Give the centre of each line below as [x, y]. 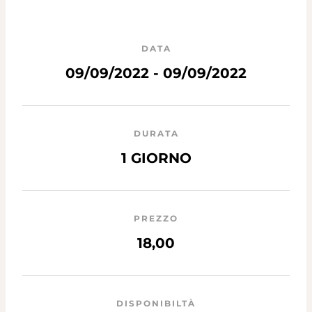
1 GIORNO [156, 158]
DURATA [156, 133]
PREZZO [156, 218]
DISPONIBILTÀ [156, 303]
